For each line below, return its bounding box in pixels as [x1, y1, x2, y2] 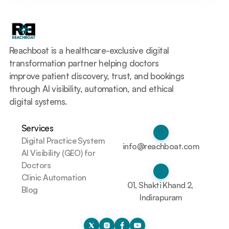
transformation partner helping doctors [9, 58, 159, 68]
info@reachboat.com [123, 141, 199, 151]
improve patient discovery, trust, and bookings [9, 71, 185, 81]
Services [21, 122, 54, 133]
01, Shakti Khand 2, [127, 180, 193, 190]
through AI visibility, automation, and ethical [9, 83, 174, 94]
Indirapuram [140, 192, 182, 202]
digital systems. [9, 96, 67, 107]
